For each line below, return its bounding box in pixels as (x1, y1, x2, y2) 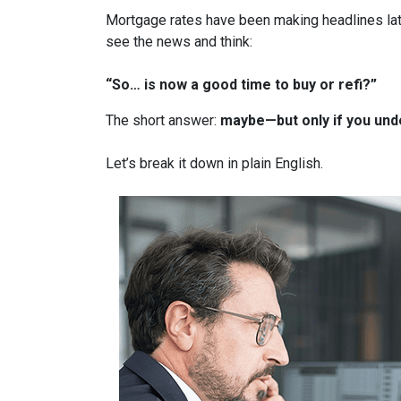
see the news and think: (106, 33, 252, 50)
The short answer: (106, 112, 220, 129)
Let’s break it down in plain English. (106, 155, 323, 172)
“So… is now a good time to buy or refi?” (106, 76, 377, 93)
